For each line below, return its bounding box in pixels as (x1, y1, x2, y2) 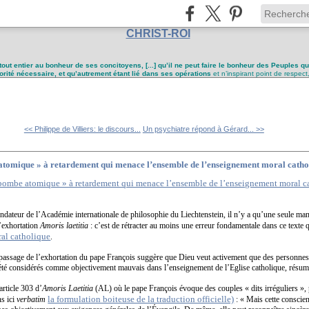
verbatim (17, 294, 46, 304)
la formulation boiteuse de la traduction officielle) (48, 293, 235, 304)
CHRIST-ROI (126, 28, 190, 39)
